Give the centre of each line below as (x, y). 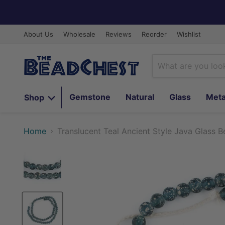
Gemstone (90, 97)
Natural (140, 97)
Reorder (154, 34)
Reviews (119, 34)
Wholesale (79, 34)
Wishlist (189, 34)
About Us (38, 34)
